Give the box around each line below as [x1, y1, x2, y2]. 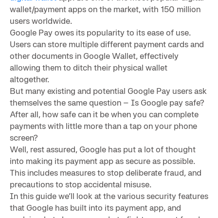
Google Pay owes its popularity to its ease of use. [10, 27, 191, 37]
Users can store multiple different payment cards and [10, 38, 204, 49]
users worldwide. [10, 15, 73, 26]
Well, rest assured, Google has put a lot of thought [10, 144, 196, 154]
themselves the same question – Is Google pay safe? [10, 97, 204, 108]
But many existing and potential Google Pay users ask [10, 85, 207, 96]
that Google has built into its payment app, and [10, 202, 181, 213]
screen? [10, 132, 38, 143]
